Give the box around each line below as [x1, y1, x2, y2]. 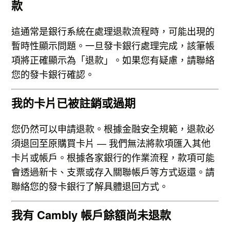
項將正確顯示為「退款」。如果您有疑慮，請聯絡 [11, 53, 215, 67]
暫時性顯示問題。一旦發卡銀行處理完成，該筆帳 [11, 39, 215, 52]
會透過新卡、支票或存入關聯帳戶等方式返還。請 [11, 165, 215, 179]
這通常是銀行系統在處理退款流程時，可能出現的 [11, 24, 215, 38]
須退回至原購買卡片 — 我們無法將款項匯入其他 [11, 136, 211, 150]
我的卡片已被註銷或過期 [11, 94, 136, 111]
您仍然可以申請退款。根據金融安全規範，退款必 [11, 122, 215, 136]
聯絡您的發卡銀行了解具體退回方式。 [11, 179, 169, 193]
